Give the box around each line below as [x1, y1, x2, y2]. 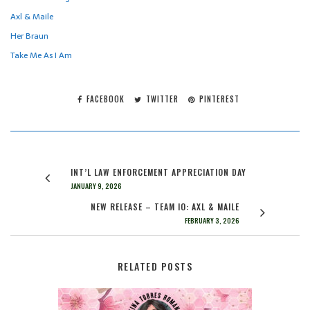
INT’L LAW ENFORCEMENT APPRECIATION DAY [71, 165, 246, 178]
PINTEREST [197, 93, 239, 104]
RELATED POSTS [117, 258, 193, 273]
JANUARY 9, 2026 [71, 180, 122, 191]
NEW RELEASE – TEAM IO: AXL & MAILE [91, 200, 239, 212]
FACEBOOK [84, 93, 125, 104]
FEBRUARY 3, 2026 [185, 215, 239, 226]
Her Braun [10, 28, 48, 43]
